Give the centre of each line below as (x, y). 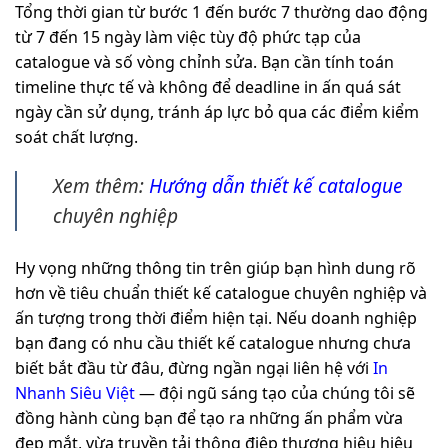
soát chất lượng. (76, 136)
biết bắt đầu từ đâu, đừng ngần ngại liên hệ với (194, 367)
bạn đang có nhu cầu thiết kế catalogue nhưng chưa (213, 342)
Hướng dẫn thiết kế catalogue (276, 185)
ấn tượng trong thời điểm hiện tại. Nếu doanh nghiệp (216, 317)
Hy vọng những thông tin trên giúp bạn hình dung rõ (215, 267)
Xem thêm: (101, 185)
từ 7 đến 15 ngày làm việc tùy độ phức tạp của (188, 36)
